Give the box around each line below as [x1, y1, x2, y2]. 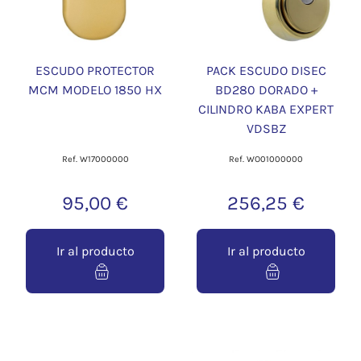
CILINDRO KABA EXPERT [198, 102, 334, 117]
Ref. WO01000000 [229, 154, 303, 164]
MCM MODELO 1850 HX [28, 82, 162, 98]
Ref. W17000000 [61, 154, 129, 164]
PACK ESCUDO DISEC [205, 63, 326, 78]
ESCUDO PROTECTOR [35, 63, 155, 78]
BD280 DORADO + [214, 82, 317, 98]
